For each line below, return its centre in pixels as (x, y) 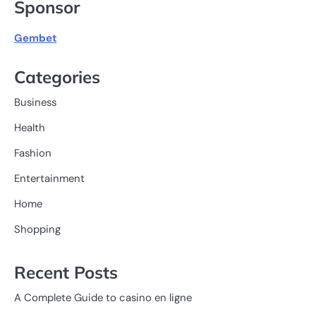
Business (35, 102)
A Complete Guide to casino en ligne (103, 298)
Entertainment (49, 178)
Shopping (37, 229)
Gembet (35, 38)
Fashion (33, 153)
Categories (57, 77)
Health (30, 127)
